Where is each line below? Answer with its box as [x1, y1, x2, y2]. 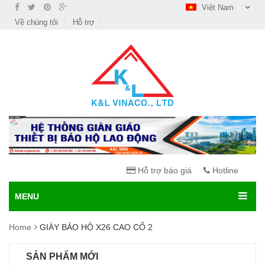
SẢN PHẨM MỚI [26, 251, 98, 262]
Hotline [210, 166, 238, 176]
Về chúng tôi [15, 18, 58, 27]
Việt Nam [199, 3, 236, 12]
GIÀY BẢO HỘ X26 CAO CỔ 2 [40, 222, 153, 232]
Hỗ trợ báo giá [135, 166, 192, 176]
